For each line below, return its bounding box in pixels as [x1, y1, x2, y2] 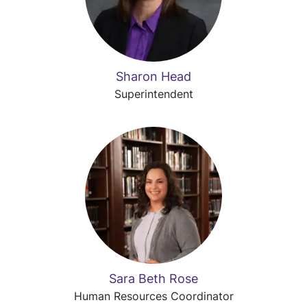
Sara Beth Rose [109, 271, 198, 286]
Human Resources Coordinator [73, 289, 234, 303]
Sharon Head [116, 69, 191, 84]
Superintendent [114, 87, 193, 101]
